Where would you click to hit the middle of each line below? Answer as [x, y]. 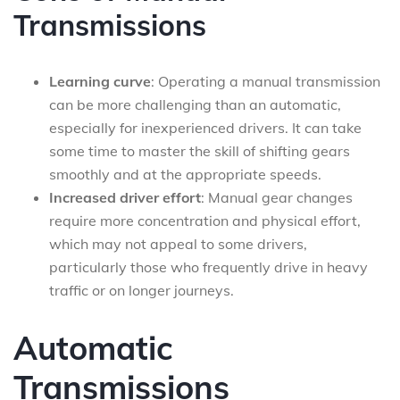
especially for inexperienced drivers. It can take [205, 128]
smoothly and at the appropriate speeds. [185, 174]
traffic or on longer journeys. [142, 290]
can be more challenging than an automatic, [195, 104]
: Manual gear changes [277, 197]
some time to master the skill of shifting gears [200, 151]
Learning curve [100, 81]
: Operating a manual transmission [266, 81]
